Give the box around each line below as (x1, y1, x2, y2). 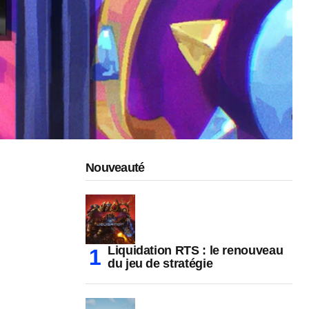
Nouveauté (86, 161, 145, 175)
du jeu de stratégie (108, 257, 213, 271)
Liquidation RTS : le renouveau (108, 243, 283, 258)
